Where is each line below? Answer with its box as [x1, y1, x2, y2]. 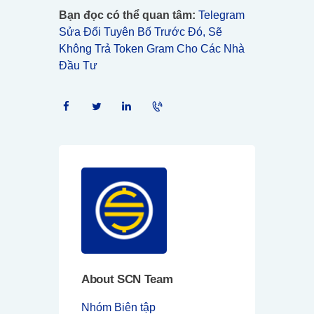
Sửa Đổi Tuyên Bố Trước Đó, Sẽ [59, 26, 222, 39]
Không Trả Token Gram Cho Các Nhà [59, 43, 245, 55]
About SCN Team [81, 272, 173, 286]
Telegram [198, 9, 245, 22]
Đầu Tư [59, 60, 97, 72]
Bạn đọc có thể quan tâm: [59, 9, 196, 22]
